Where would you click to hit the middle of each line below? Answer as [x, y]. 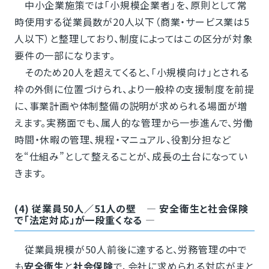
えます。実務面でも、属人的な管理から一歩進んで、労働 [134, 123]
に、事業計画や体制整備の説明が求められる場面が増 [131, 106]
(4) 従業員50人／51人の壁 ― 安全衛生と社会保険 [131, 209]
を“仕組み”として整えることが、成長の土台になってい [131, 156]
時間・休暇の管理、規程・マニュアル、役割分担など [123, 140]
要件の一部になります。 [65, 56]
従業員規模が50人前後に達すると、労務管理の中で [131, 249]
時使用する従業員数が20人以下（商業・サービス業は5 [132, 22]
